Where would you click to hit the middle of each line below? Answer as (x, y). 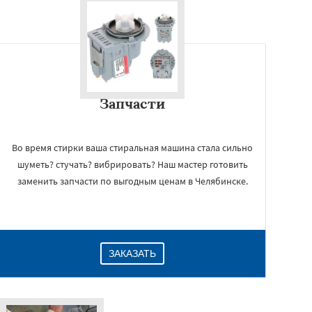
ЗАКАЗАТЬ (132, 253)
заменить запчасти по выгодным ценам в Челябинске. (132, 181)
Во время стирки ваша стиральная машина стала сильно (132, 148)
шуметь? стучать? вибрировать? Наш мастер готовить (132, 164)
